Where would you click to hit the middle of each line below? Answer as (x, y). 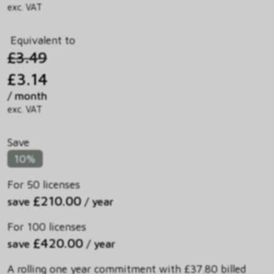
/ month (27, 95)
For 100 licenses (47, 227)
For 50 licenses (44, 185)
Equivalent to (41, 40)
